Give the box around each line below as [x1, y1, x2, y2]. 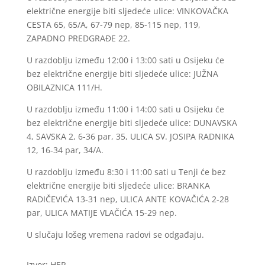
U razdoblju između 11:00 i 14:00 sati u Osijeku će [26, 103, 224, 115]
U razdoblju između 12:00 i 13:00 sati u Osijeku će [26, 54, 224, 66]
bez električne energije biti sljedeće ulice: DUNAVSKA [26, 117, 237, 128]
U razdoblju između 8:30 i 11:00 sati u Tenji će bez [26, 166, 226, 177]
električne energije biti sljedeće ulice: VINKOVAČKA [26, 5, 228, 17]
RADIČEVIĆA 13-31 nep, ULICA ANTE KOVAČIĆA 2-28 [26, 193, 229, 205]
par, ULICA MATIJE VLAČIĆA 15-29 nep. [26, 206, 177, 218]
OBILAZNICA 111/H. [26, 81, 102, 93]
